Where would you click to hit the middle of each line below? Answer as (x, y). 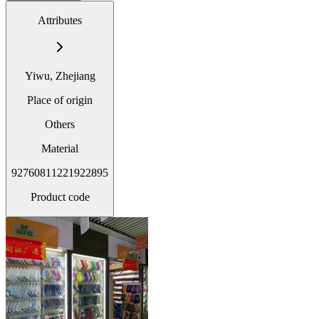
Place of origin (60, 100)
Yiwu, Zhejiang (60, 75)
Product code (60, 197)
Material (60, 148)
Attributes (60, 20)
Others (60, 124)
